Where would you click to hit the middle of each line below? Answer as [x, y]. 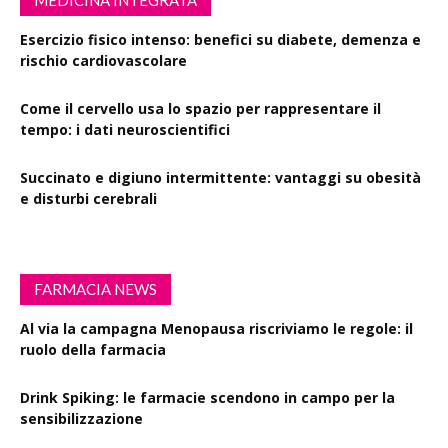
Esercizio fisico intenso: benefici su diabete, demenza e [220, 39]
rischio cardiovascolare [103, 60]
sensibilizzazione [81, 418]
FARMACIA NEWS [95, 288]
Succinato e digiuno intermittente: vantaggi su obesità [220, 177]
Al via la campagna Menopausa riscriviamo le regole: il [216, 328]
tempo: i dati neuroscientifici [125, 129]
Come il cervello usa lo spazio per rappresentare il [200, 108]
